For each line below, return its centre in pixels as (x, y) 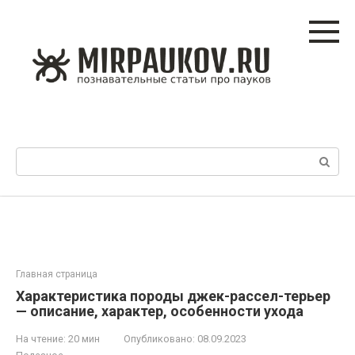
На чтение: (41, 339)
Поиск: (34, 155)
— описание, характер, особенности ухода (160, 311)
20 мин (83, 339)
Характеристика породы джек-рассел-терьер (173, 296)
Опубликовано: (159, 339)
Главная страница (57, 274)
